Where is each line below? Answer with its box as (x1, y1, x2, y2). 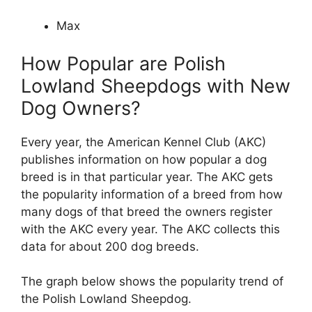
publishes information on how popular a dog (21, 152, 267, 166)
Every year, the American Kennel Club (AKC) (21, 134, 266, 149)
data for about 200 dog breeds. (21, 239, 199, 253)
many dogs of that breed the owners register (21, 204, 272, 219)
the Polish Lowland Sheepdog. (21, 292, 192, 306)
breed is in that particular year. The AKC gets (21, 169, 273, 184)
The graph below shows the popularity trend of (21, 274, 283, 289)
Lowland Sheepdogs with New (21, 74, 290, 97)
